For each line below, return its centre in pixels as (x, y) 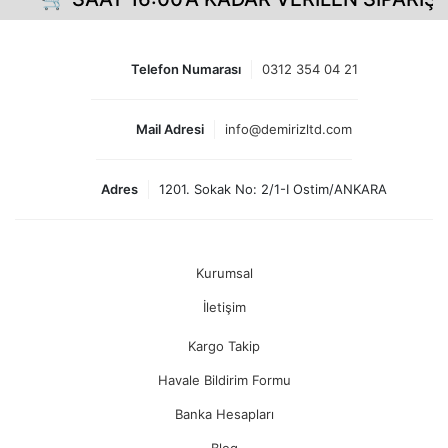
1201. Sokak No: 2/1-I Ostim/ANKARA (273, 189)
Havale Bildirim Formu (224, 380)
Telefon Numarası (185, 69)
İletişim (224, 307)
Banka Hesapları (224, 414)
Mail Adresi (170, 129)
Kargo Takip (224, 346)
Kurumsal (224, 273)
